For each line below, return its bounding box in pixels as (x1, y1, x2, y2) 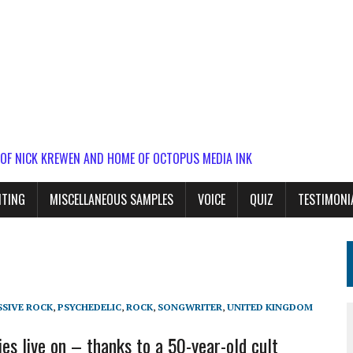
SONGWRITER (158, 301, 222, 313)
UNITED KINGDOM (227, 301, 313, 313)
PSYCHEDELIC (58, 301, 121, 313)
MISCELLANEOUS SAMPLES (50, 190, 173, 209)
